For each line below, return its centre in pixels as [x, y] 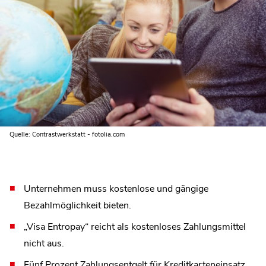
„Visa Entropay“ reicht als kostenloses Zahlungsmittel [135, 227]
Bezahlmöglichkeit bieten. [77, 205]
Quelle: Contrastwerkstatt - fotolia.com [67, 134]
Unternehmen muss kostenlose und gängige [116, 189]
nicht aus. [44, 243]
